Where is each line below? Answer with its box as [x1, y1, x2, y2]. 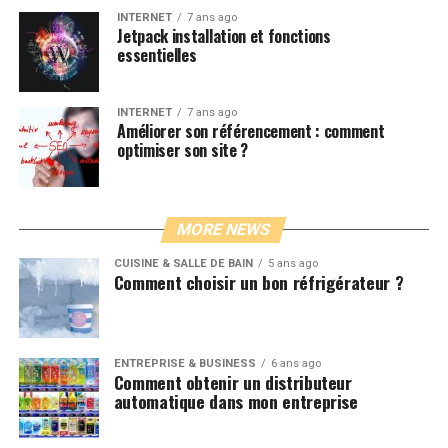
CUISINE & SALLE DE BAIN [113, 257, 253, 271]
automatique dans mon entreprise [113, 388, 358, 415]
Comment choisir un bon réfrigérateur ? [113, 269, 404, 296]
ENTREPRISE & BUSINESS [113, 357, 256, 371]
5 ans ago [267, 257, 318, 271]
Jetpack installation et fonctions [117, 24, 331, 49]
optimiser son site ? [117, 138, 248, 163]
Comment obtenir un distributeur [113, 369, 352, 396]
